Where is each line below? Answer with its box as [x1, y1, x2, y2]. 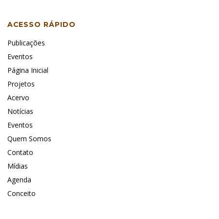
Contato [7, 147, 33, 157]
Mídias [7, 161, 28, 171]
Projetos [7, 79, 35, 88]
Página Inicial [7, 65, 48, 75]
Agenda [7, 175, 31, 184]
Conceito [7, 188, 36, 198]
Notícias [7, 106, 33, 116]
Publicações [7, 38, 45, 47]
